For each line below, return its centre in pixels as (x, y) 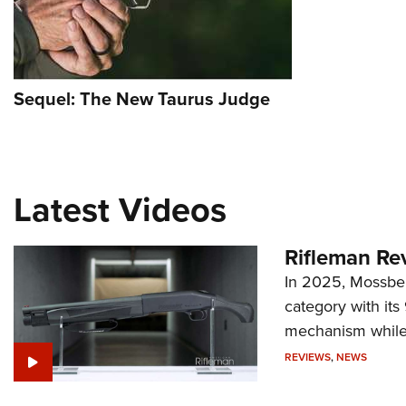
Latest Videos (120, 209)
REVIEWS (307, 357)
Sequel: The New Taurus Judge (142, 99)
